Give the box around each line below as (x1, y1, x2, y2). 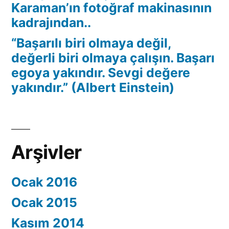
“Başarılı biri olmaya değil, (11, 35, 171, 51)
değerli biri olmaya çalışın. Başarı (11, 50, 215, 66)
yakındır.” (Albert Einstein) (11, 80, 174, 96)
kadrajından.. (11, 15, 91, 31)
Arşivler (11, 141, 82, 164)
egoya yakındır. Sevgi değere (11, 65, 190, 81)
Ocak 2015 (11, 195, 77, 211)
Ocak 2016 (11, 174, 77, 190)
